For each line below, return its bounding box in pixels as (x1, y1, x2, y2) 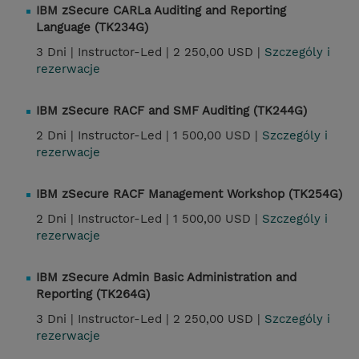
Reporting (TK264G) (36, 287, 150, 302)
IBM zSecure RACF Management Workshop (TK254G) (36, 187, 342, 202)
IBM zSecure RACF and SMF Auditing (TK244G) (36, 103, 307, 119)
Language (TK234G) (36, 20, 148, 35)
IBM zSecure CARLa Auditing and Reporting (36, 3, 286, 18)
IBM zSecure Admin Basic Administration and (36, 270, 296, 285)
